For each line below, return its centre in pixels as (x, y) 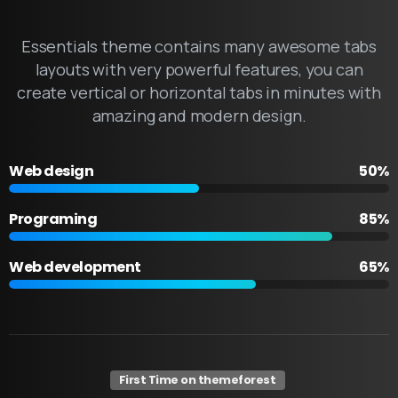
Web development (75, 267)
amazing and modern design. (199, 115)
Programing (53, 219)
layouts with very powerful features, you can (199, 69)
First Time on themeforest (197, 379)
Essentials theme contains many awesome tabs (199, 46)
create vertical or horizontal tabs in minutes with (199, 92)
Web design (52, 171)
